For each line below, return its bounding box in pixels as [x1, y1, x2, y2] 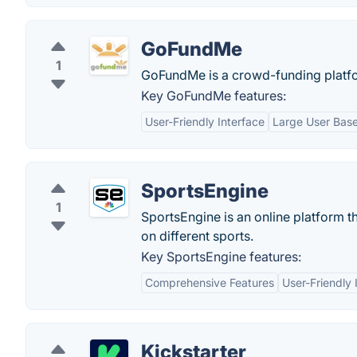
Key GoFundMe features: [141, 88, 286, 104]
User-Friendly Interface [145, 115, 265, 128]
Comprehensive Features [145, 276, 274, 289]
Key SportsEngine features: [141, 249, 301, 265]
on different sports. [141, 228, 253, 244]
